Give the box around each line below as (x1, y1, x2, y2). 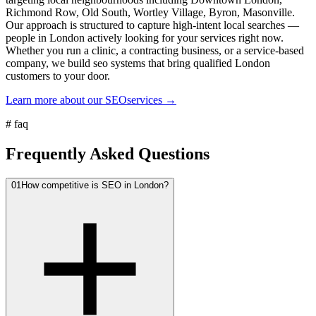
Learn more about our (6, 94, 105, 107)
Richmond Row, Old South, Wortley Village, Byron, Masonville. (6, 6, 295, 19)
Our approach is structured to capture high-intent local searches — (6, 19, 299, 32)
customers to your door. (6, 70, 110, 83)
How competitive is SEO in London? (21, 179, 169, 190)
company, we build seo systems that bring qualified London (6, 57, 270, 70)
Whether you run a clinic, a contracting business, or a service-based (6, 44, 304, 57)
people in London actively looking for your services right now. (6, 32, 284, 44)
